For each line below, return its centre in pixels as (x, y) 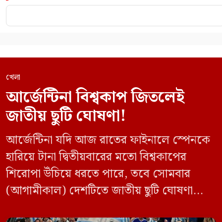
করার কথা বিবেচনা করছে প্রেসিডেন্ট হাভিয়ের (105, 208)
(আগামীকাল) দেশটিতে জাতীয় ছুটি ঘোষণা (99, 191)
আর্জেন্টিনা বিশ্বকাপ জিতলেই (95, 98)
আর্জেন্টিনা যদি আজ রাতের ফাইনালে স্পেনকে (108, 140)
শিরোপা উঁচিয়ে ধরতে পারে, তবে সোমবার (98, 174)
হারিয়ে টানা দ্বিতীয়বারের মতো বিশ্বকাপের (96, 157)
